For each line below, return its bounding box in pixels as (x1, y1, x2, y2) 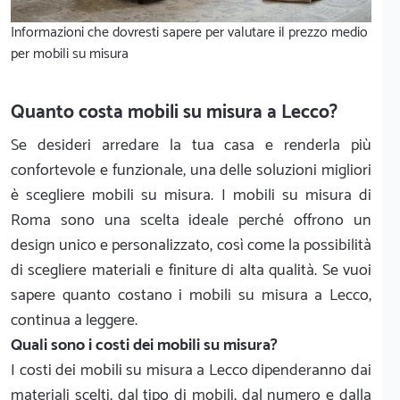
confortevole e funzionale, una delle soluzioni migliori (11, 157, 371, 185)
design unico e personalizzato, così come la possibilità (11, 232, 371, 260)
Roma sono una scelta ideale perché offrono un (11, 207, 371, 235)
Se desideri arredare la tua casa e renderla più (11, 132, 371, 160)
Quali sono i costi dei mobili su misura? (11, 332, 278, 360)
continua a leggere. (11, 307, 137, 335)
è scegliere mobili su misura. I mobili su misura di (11, 182, 371, 210)
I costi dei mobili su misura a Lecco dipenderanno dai (11, 357, 371, 385)
